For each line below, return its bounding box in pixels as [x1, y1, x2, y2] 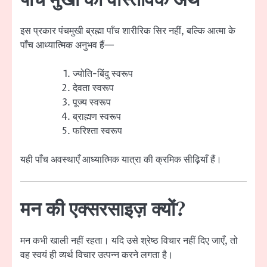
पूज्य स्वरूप [73, 95, 111, 109]
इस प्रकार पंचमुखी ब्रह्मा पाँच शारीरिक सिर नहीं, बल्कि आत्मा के [20, 24, 235, 38]
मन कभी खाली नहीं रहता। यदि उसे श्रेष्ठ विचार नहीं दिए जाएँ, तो [20, 234, 238, 248]
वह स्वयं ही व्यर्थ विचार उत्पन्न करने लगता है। [20, 249, 173, 262]
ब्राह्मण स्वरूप [73, 110, 121, 123]
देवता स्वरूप [73, 81, 114, 95]
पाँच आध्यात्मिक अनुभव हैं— [20, 38, 114, 52]
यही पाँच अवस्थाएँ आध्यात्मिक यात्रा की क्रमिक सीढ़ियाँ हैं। [20, 153, 222, 166]
